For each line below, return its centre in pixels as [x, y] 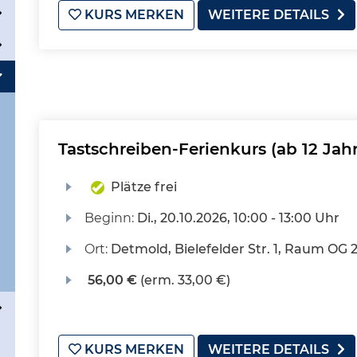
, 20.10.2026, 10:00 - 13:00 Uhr [246, 218]
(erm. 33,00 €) [183, 280]
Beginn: [110, 218]
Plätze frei [143, 187]
